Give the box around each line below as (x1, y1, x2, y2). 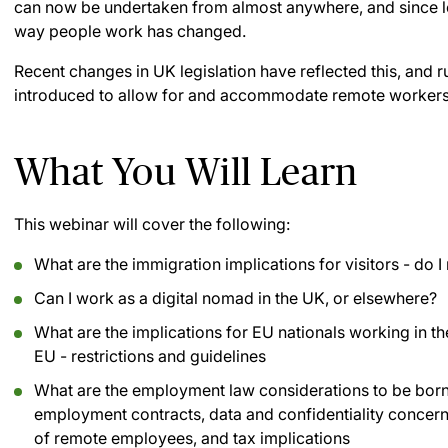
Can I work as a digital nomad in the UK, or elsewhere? (34, 288, 437, 308)
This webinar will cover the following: (14, 214, 290, 234)
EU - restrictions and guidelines (34, 346, 266, 366)
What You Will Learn (14, 150, 358, 193)
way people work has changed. (14, 21, 246, 41)
